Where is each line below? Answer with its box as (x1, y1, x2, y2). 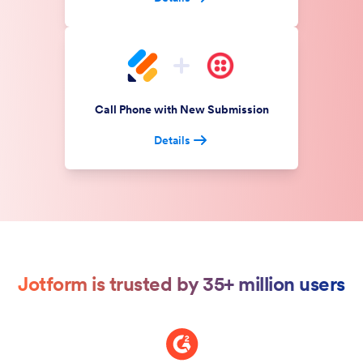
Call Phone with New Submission (94, 102, 269, 117)
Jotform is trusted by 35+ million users (18, 271, 345, 297)
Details (153, 133, 190, 147)
